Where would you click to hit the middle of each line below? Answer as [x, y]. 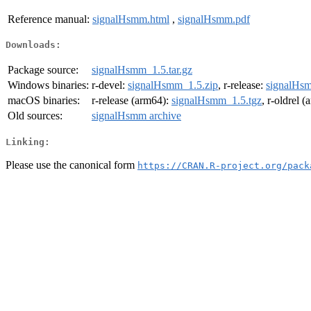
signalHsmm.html [131, 19]
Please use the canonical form [72, 165]
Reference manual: [49, 19]
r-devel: [110, 85]
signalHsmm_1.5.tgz [217, 101]
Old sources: [35, 116]
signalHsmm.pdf [214, 19]
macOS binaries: [44, 101]
